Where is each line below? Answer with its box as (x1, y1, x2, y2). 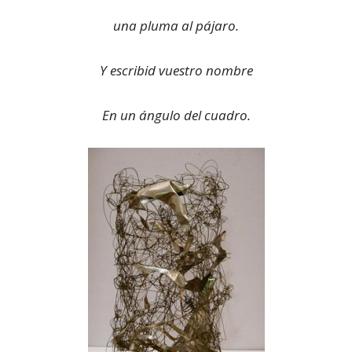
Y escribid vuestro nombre (99, 61, 253, 79)
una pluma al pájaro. (113, 16, 239, 35)
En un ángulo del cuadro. (101, 106, 251, 124)
